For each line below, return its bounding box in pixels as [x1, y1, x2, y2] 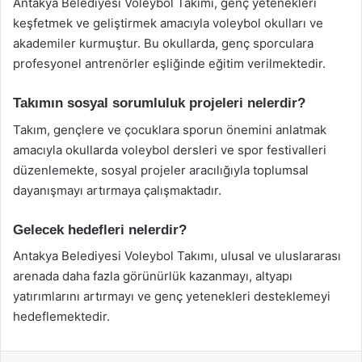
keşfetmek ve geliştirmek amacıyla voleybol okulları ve [13, 15, 323, 31]
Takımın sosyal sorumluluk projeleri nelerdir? [13, 95, 305, 111]
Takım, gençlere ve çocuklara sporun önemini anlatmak [13, 121, 326, 137]
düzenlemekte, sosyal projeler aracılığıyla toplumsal [13, 162, 309, 178]
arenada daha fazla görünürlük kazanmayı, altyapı [13, 268, 293, 284]
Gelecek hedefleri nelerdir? [13, 221, 187, 238]
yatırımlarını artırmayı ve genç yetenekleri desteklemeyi [13, 288, 330, 304]
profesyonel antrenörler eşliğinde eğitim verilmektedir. [13, 56, 326, 71]
